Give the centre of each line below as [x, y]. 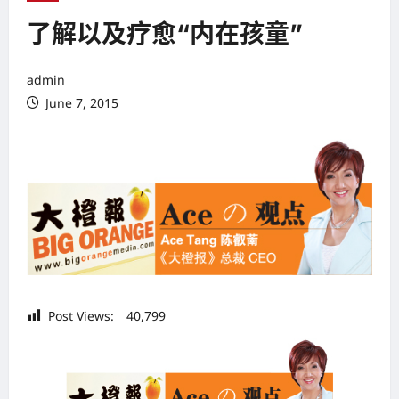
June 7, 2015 [80, 102]
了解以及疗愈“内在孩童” [165, 33]
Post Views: [81, 316]
